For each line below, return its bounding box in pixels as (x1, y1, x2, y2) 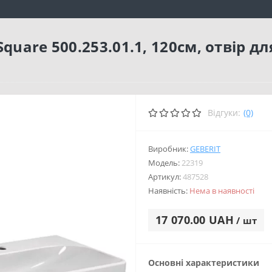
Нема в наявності (189, 185, 254, 196)
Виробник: (148, 143, 190, 154)
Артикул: (148, 171, 183, 182)
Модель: (148, 157, 182, 168)
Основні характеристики (148, 257, 259, 268)
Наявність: (148, 185, 189, 196)
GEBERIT (190, 143, 220, 154)
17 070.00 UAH (155, 212, 234, 227)
